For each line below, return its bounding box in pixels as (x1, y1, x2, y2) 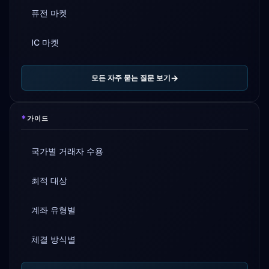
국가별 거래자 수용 (31, 146, 103, 156)
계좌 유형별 (31, 205, 76, 215)
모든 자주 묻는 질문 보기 (91, 73, 171, 82)
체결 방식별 (31, 234, 76, 244)
